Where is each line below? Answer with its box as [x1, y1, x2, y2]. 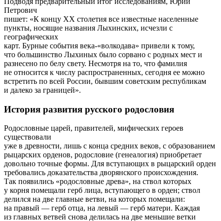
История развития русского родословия [4, 104, 174, 114]
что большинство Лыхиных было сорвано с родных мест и [4, 50, 202, 59]
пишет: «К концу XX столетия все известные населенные [4, 14, 198, 23]
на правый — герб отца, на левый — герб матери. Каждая [4, 204, 200, 213]
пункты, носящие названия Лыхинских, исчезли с [4, 23, 173, 32]
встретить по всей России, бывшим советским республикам [4, 76, 206, 85]
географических [4, 32, 58, 41]
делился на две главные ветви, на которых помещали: [4, 195, 185, 204]
